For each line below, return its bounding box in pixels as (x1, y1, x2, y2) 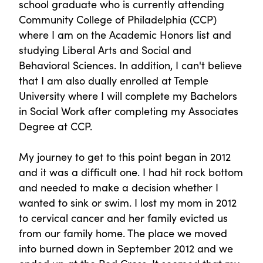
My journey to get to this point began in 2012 (19, 149, 231, 164)
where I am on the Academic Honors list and (19, 27, 231, 42)
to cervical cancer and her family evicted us (19, 210, 228, 225)
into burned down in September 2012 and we (19, 241, 233, 256)
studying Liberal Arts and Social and (19, 42, 191, 58)
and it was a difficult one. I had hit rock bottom (19, 164, 243, 180)
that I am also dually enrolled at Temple (19, 73, 208, 88)
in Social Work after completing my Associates (19, 103, 238, 119)
